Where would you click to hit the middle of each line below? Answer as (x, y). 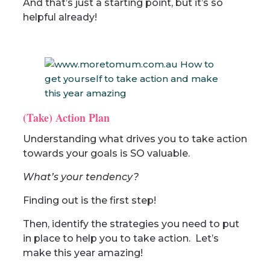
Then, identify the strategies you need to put (131, 224)
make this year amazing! (83, 253)
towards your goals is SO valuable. (106, 153)
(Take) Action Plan (66, 118)
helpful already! (60, 17)
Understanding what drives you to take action (135, 139)
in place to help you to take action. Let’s (121, 238)
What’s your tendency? (82, 177)
